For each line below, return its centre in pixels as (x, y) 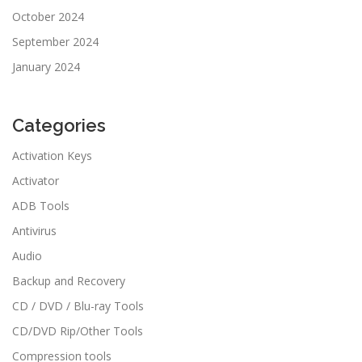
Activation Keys (52, 155)
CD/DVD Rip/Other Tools (78, 330)
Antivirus (34, 230)
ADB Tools (41, 205)
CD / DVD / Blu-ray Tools (78, 305)
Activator (36, 180)
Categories (59, 125)
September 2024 (55, 41)
